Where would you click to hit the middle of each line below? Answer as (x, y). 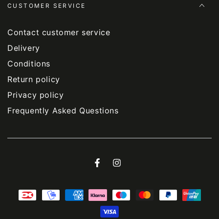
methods (26, 210)
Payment (26, 194)
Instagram (133, 168)
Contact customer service (59, 33)
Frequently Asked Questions (63, 111)
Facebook (114, 168)
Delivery (24, 48)
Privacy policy (36, 95)
